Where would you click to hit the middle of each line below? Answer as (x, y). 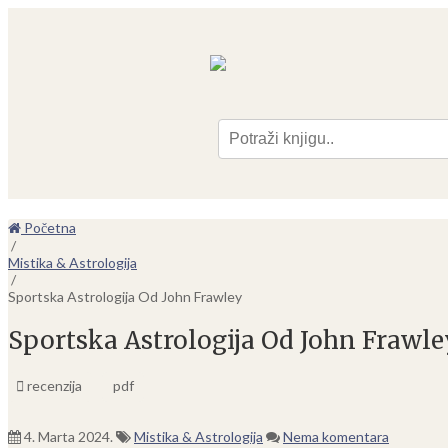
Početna (48, 227)
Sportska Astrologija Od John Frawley (125, 296)
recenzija (53, 385)
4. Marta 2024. (68, 436)
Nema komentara (336, 436)
